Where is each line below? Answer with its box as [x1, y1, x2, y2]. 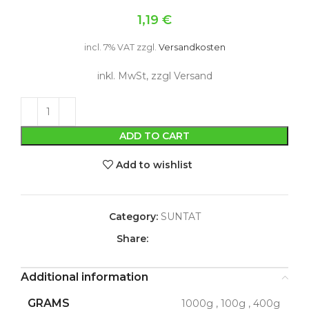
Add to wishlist [116, 158, 193, 171]
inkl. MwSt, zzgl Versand [97, 70, 212, 82]
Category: [108, 210, 158, 223]
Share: [116, 232, 148, 245]
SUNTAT [160, 210, 201, 223]
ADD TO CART [119, 130, 190, 142]
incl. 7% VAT [83, 42, 134, 52]
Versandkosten [158, 42, 226, 52]
